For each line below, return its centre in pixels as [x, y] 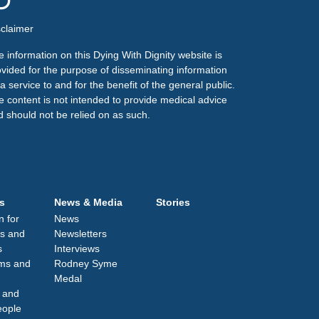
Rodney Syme [86, 263]
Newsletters [80, 233]
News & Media [88, 202]
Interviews [77, 248]
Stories [173, 202]
